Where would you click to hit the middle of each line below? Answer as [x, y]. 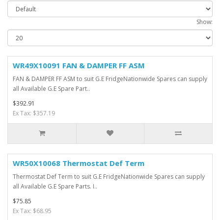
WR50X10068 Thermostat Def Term [79, 163]
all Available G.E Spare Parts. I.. [55, 186]
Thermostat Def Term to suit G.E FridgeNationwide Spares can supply [109, 177]
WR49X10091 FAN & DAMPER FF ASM [79, 65]
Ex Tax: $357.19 [34, 113]
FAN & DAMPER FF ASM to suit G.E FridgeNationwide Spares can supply [110, 79]
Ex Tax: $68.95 [32, 211]
